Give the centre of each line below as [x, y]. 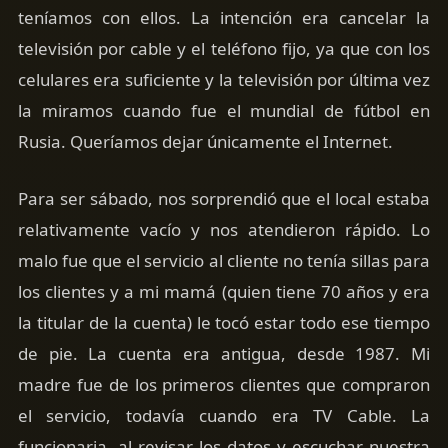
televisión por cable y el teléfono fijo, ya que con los [224, 49]
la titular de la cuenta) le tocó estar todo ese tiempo [224, 322]
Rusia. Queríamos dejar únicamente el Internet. [205, 142]
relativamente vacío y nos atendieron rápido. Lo [224, 229]
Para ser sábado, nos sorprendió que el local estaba [224, 198]
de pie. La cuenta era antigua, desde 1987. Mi [224, 353]
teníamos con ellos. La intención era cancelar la [224, 18]
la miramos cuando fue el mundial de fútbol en [224, 111]
